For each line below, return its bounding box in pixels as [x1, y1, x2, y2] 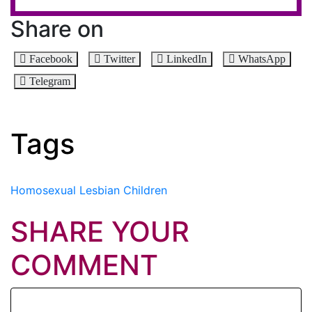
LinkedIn [166, 52, 207, 65]
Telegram [29, 75, 70, 87]
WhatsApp [238, 52, 286, 65]
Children [123, 182, 167, 197]
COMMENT [10, 247, 158, 282]
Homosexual [10, 182, 76, 197]
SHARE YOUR [10, 214, 189, 249]
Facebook [29, 52, 72, 65]
